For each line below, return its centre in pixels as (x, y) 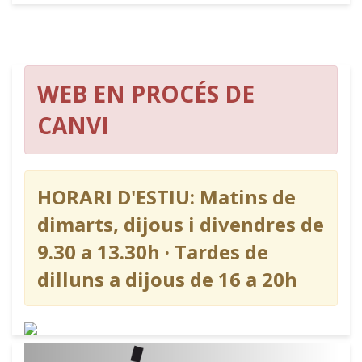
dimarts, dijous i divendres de (181, 225)
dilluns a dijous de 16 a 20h (167, 280)
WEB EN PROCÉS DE (146, 94)
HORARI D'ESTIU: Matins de (166, 197)
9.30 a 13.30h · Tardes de (153, 252)
